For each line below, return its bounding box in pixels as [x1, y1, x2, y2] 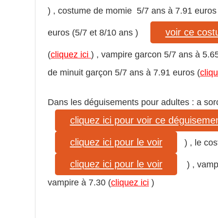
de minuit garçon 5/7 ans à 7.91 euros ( [48, 67, 200, 77]
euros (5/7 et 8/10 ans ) [48, 28, 143, 38]
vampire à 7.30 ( [48, 177, 111, 187]
